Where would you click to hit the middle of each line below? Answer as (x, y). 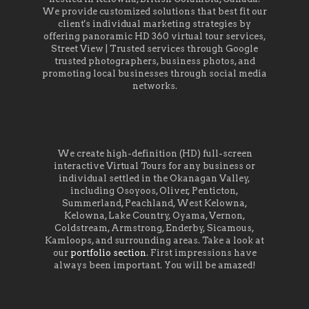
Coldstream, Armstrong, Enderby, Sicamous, (154, 228)
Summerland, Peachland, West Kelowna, (154, 203)
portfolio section (108, 252)
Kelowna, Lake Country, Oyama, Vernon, (154, 215)
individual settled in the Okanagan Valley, (154, 178)
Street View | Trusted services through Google (154, 48)
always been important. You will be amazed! (154, 265)
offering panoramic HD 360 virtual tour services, (154, 36)
